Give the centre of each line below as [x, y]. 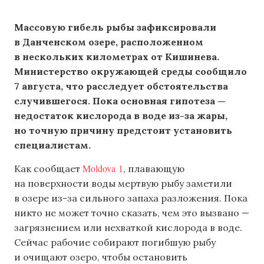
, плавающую [154, 169]
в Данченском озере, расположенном [109, 42]
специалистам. [52, 145]
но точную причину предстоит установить [123, 130]
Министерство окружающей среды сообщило [131, 71]
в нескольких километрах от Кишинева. [117, 56]
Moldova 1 [103, 169]
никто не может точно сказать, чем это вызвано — [132, 213]
